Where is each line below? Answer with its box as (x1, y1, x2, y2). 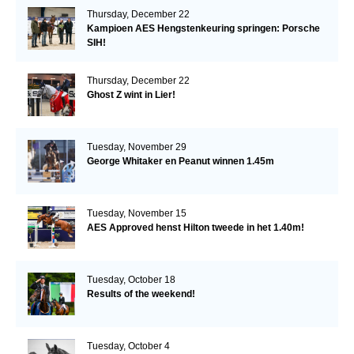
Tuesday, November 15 (86, 208, 186, 220)
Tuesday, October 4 (86, 341, 170, 352)
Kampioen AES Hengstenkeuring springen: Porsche (86, 23, 320, 35)
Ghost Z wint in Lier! (86, 89, 175, 101)
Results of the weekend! (86, 288, 195, 300)
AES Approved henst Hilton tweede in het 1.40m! (86, 222, 304, 234)
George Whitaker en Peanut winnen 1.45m (86, 156, 274, 168)
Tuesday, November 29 (86, 141, 186, 153)
